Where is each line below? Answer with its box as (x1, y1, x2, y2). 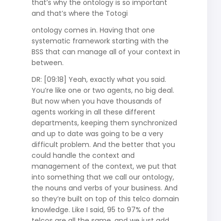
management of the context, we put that (31, 161, 177, 171)
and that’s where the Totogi (31, 8, 128, 18)
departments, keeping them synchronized (31, 117, 177, 128)
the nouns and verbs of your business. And (31, 183, 178, 193)
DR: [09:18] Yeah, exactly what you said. (31, 74, 166, 84)
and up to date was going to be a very (31, 128, 163, 139)
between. (31, 57, 64, 68)
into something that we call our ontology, (31, 172, 174, 182)
